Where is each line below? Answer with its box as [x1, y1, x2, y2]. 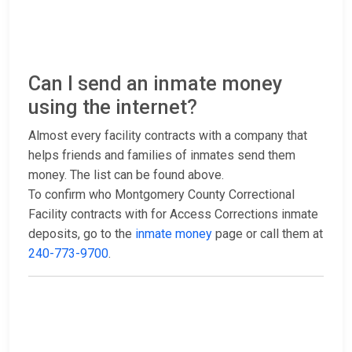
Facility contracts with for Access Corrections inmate [28, 207, 318, 222]
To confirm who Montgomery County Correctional [28, 187, 295, 203]
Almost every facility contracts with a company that [28, 128, 307, 144]
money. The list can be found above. [28, 167, 224, 183]
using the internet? [28, 96, 197, 119]
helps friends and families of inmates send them [28, 148, 295, 163]
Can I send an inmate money [28, 72, 282, 96]
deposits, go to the [28, 226, 135, 242]
